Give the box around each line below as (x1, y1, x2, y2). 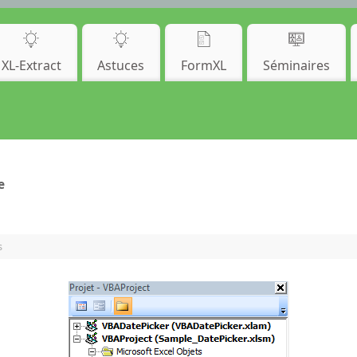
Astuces (97, 56, 145, 74)
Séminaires (263, 56, 331, 74)
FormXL (181, 56, 227, 74)
